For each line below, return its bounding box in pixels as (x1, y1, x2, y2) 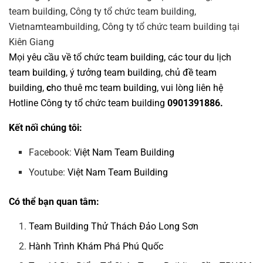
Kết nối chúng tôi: (9, 122, 82, 134)
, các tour (164, 52, 204, 63)
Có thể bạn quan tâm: (9, 196, 99, 208)
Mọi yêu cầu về (9, 52, 73, 63)
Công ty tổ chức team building (41, 97, 165, 109)
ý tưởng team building (70, 67, 161, 79)
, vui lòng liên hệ (157, 82, 223, 94)
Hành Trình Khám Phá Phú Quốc (29, 241, 164, 252)
